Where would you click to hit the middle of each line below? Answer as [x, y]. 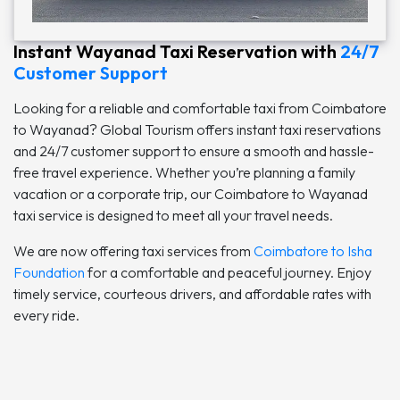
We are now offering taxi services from [133, 250]
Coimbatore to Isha [313, 250]
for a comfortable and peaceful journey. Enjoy [228, 272]
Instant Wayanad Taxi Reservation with [177, 51]
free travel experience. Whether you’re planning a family [184, 172]
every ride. [46, 315]
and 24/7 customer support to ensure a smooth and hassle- [194, 150]
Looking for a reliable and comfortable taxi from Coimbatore [200, 108]
